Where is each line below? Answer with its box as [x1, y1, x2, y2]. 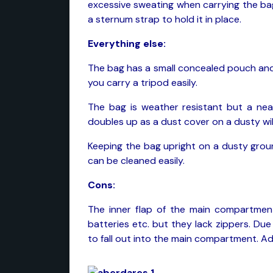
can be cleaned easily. [88, 154, 185, 167]
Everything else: [88, 37, 166, 50]
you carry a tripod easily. [88, 76, 197, 89]
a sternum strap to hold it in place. [88, 13, 241, 26]
